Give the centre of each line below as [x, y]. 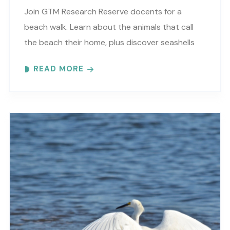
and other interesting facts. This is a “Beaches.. [112, 58]
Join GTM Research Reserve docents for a [103, 12]
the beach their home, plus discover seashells [109, 43]
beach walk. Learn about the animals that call [109, 27]
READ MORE [59, 69]
